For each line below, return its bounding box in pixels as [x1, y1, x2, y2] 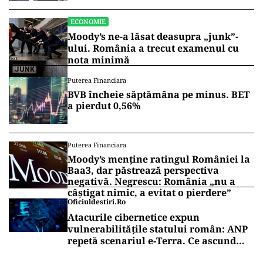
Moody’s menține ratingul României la [68, 153, 250, 166]
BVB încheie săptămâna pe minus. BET [68, 88, 249, 101]
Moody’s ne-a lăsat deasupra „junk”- [68, 30, 238, 43]
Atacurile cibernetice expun [68, 211, 200, 224]
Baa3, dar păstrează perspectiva [68, 164, 219, 177]
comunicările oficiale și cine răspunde [68, 246, 250, 259]
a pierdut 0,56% [68, 99, 141, 112]
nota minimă [68, 53, 130, 66]
